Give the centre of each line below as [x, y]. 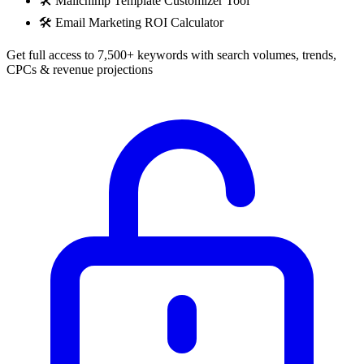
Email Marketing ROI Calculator [139, 23]
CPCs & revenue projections [80, 70]
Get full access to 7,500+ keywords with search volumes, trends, [171, 55]
